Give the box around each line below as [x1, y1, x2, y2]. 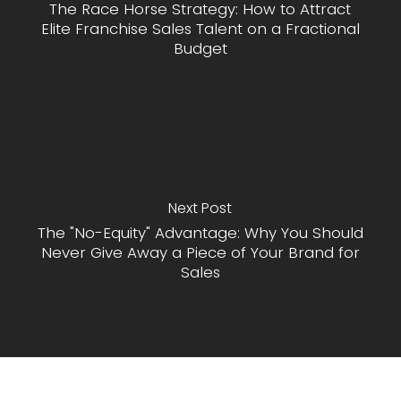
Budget [173, 37, 227, 59]
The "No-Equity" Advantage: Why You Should [37, 221, 363, 243]
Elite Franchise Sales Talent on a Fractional [40, 17, 360, 39]
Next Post [168, 197, 233, 218]
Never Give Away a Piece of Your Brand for [40, 241, 360, 263]
